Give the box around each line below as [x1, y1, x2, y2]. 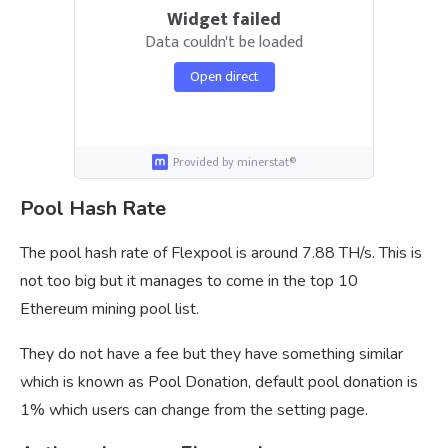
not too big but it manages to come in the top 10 [20, 270, 358, 293]
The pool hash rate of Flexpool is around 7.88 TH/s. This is [20, 242, 422, 265]
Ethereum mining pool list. [20, 298, 199, 321]
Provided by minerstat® [173, 152, 296, 173]
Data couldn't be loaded [145, 28, 303, 56]
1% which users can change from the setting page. [20, 399, 368, 422]
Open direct [189, 64, 259, 88]
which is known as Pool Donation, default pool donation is [20, 371, 418, 394]
